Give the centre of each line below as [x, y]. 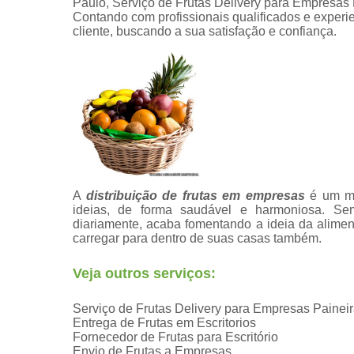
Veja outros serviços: [144, 273]
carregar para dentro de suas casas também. [197, 238]
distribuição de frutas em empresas [195, 195]
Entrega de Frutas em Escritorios [164, 322]
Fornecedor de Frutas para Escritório [175, 337]
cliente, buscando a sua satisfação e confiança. [205, 31]
